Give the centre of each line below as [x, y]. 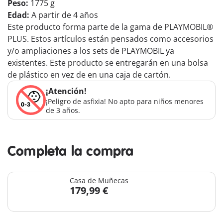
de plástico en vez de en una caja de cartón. [89, 75]
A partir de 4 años [65, 15]
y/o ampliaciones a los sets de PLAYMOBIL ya [91, 51]
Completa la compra [71, 152]
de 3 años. [63, 111]
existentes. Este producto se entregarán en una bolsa [108, 63]
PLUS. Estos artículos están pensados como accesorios [111, 39]
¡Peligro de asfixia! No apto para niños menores [125, 102]
